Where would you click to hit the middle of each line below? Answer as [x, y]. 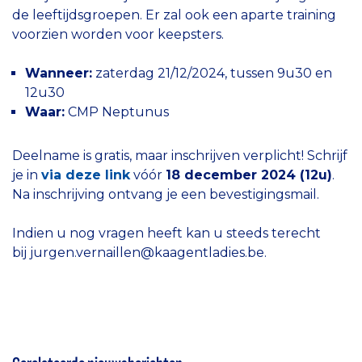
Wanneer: [59, 73]
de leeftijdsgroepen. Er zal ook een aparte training [174, 15]
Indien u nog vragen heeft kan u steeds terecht [166, 233]
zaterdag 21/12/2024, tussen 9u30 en [212, 73]
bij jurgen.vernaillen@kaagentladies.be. [139, 252]
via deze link [86, 175]
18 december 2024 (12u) [249, 175]
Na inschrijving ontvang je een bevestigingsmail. [166, 194]
